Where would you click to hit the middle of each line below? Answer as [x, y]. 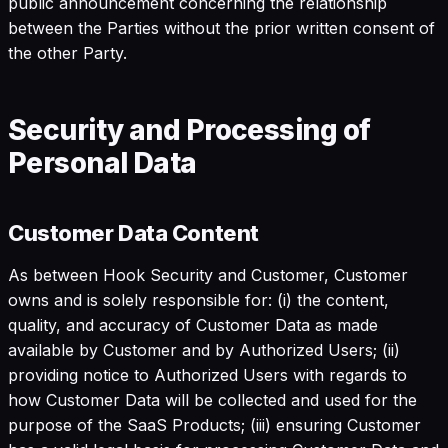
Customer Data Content [133, 232]
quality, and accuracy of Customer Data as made [193, 324]
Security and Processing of [189, 129]
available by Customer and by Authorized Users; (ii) [204, 349]
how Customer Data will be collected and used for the [212, 399]
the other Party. [67, 52]
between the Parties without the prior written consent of [221, 27]
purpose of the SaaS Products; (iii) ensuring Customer [214, 424]
